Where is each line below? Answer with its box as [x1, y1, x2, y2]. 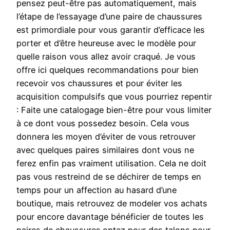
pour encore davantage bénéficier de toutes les [16, 212, 204, 222]
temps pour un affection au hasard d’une [16, 185, 177, 196]
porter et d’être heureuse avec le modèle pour [16, 38, 196, 49]
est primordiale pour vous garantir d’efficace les [16, 25, 205, 35]
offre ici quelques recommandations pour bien [16, 65, 199, 75]
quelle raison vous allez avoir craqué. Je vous [16, 51, 196, 62]
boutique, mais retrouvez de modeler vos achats [16, 198, 207, 209]
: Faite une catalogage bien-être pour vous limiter [16, 105, 212, 116]
